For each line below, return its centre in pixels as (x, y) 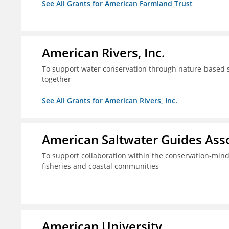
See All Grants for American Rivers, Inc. (110, 101)
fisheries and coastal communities (100, 166)
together (56, 79)
